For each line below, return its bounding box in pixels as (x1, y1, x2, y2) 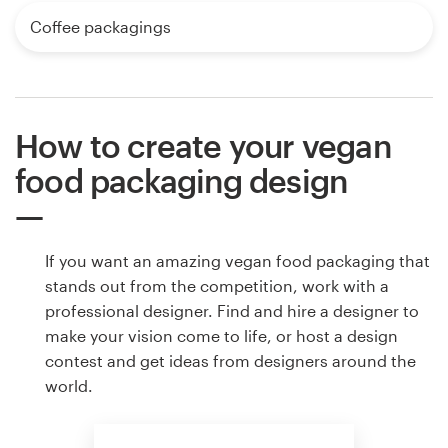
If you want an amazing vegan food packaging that (45, 251, 430, 271)
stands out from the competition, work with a (45, 276, 389, 296)
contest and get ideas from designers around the (45, 351, 416, 371)
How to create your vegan (15, 127, 391, 165)
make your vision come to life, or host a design (45, 326, 398, 346)
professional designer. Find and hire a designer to (45, 301, 419, 321)
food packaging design (15, 162, 348, 200)
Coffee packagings (30, 17, 171, 37)
